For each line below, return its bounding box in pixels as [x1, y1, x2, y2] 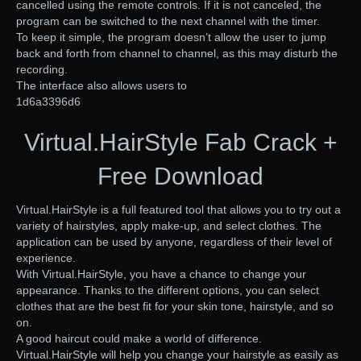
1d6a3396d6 [16, 95, 81, 109]
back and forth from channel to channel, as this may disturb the [16, 47, 338, 60]
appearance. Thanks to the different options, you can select [16, 284, 319, 297]
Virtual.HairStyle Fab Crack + [23, 129, 338, 156]
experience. [16, 251, 76, 265]
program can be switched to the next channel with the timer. [16, 15, 320, 28]
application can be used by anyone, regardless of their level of [16, 235, 332, 249]
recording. [16, 63, 68, 77]
